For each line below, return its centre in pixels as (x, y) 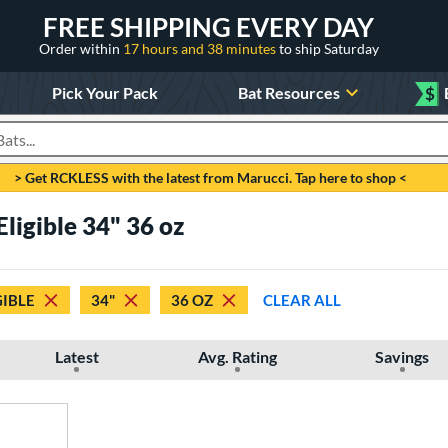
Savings (402, 356)
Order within (80, 48)
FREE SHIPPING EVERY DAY (208, 26)
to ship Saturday (328, 48)
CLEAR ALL (302, 299)
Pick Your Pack (104, 92)
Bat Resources (289, 92)
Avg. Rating (237, 356)
